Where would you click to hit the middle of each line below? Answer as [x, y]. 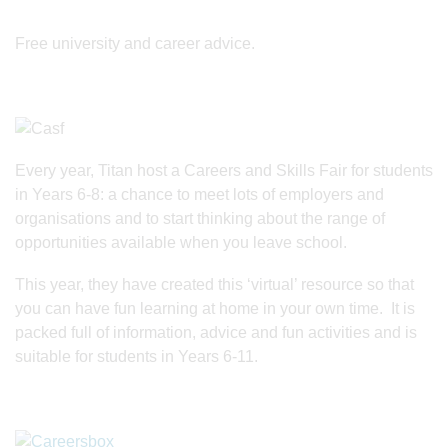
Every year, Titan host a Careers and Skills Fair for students [224, 170]
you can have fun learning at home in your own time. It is [215, 308]
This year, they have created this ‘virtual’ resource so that [214, 284]
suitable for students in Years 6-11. [136, 356]
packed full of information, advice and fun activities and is [216, 332]
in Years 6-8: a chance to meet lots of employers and [199, 194]
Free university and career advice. [135, 44]
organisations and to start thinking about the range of [200, 218]
